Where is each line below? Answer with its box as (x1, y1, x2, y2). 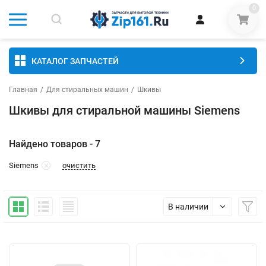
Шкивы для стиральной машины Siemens (9, 103, 240, 118)
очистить (62, 160, 96, 170)
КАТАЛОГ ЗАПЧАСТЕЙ (31, 56, 119, 66)
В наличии (168, 202, 208, 211)
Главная (9, 85, 37, 94)
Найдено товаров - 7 (9, 138, 100, 150)
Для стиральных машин (46, 85, 128, 94)
